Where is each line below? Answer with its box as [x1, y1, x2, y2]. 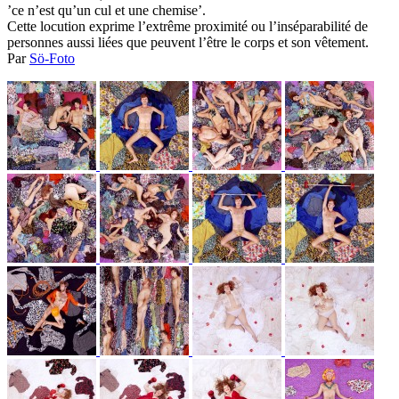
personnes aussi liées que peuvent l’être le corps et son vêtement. [7, 34, 369, 50]
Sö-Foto [29, 50, 75, 66]
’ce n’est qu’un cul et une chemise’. [7, 2, 206, 18]
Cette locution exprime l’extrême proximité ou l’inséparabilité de [7, 18, 368, 34]
